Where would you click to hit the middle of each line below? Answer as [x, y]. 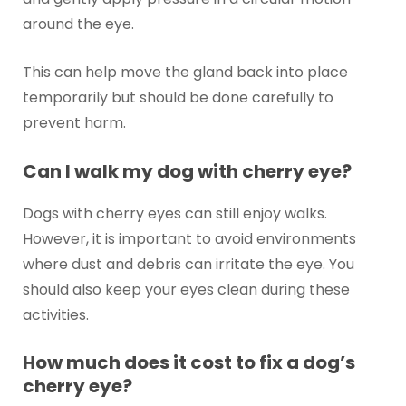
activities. [55, 314]
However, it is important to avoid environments [189, 238]
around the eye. [78, 24]
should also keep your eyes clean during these [186, 289]
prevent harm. [74, 123]
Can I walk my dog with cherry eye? [187, 171]
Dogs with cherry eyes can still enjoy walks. [174, 213]
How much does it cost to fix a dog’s [188, 363]
